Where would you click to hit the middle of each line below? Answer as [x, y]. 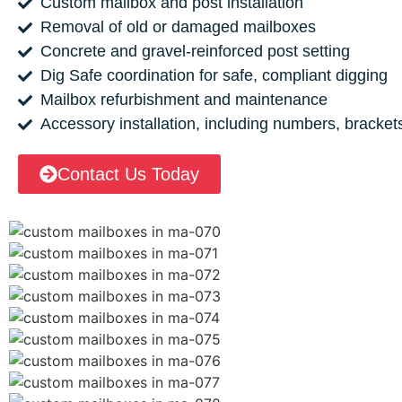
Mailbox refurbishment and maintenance [184, 100]
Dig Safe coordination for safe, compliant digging [214, 76]
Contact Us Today [128, 175]
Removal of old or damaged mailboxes [178, 27]
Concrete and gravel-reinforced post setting [195, 52]
